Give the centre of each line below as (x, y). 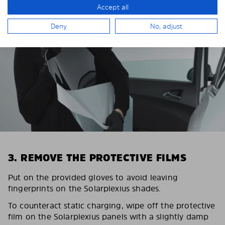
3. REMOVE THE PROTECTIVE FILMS (97, 157)
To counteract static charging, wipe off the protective (112, 205)
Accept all (113, 7)
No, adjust (166, 26)
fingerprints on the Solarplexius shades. (85, 188)
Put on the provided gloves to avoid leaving (93, 177)
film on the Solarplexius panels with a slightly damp (108, 216)
